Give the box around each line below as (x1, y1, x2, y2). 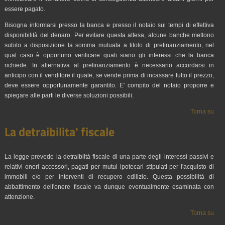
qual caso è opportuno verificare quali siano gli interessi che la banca (4, 52, 214, 59)
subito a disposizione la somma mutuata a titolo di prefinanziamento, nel (4, 42, 214, 49)
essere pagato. (4, 6, 45, 13)
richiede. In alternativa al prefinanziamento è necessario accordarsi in (4, 62, 214, 69)
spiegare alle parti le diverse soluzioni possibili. (4, 92, 134, 99)
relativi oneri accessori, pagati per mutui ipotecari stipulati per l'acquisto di (4, 163, 214, 170)
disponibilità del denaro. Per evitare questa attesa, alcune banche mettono (4, 32, 214, 39)
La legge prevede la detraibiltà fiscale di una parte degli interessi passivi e (4, 153, 214, 160)
